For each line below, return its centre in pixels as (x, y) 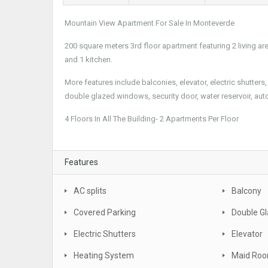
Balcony (246, 191)
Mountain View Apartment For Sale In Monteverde (150, 23)
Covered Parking (105, 212)
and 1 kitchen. (89, 60)
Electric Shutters (105, 234)
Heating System (104, 255)
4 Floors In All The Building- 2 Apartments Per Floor (152, 119)
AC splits (90, 191)
